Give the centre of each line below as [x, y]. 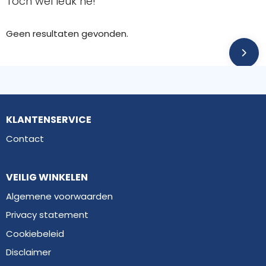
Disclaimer [28, 252]
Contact [25, 138]
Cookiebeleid [35, 233]
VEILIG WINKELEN [47, 177]
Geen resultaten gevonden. [67, 33]
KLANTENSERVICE [48, 119]
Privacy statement [47, 215]
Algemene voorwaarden [59, 196]
